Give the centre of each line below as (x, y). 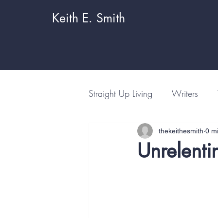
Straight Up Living (120, 93)
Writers (185, 93)
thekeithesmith (181, 131)
